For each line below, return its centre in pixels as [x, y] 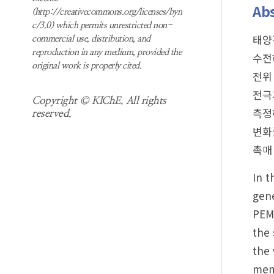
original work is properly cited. [87, 66]
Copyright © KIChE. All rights [99, 101]
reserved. [52, 113]
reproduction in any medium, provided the [106, 52]
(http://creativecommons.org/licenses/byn [107, 12]
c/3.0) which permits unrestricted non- [102, 25]
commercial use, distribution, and [91, 39]
